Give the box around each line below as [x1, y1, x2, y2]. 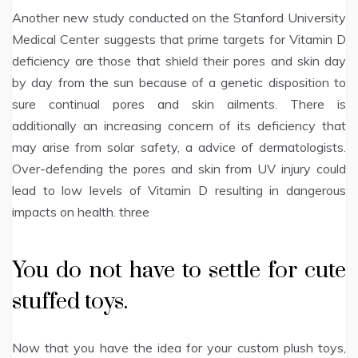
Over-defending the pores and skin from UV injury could [12, 161, 346, 177]
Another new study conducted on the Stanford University [12, 10, 346, 26]
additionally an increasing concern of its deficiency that [12, 117, 346, 134]
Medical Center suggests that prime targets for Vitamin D [12, 31, 346, 48]
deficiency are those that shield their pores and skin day [12, 53, 346, 70]
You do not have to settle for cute [12, 257, 346, 285]
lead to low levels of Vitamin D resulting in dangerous [12, 182, 346, 199]
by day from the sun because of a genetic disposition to [12, 74, 346, 91]
